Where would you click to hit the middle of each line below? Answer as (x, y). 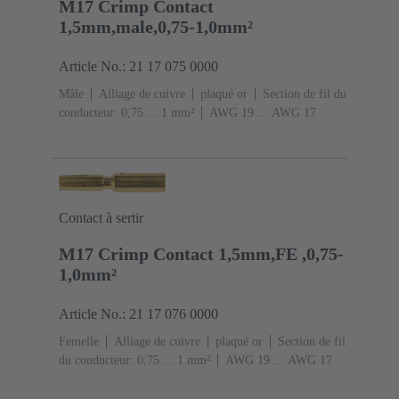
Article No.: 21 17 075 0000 (138, 66)
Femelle (79, 342)
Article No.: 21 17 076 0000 (138, 314)
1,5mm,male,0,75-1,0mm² (156, 26)
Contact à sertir (101, 218)
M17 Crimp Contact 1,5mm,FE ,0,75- (201, 254)
